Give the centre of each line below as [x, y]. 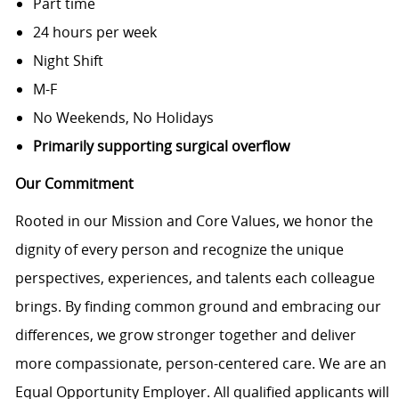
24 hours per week [94, 32]
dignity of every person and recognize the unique [179, 249]
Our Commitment [74, 183]
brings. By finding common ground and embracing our [198, 306]
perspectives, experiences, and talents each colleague [195, 277]
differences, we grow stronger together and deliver [185, 334]
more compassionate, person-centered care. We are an [200, 363]
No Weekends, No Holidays [123, 117]
